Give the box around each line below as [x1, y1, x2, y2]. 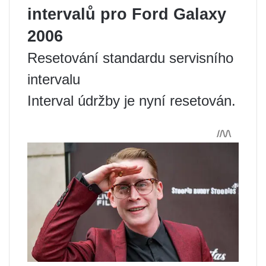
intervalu [27, 71, 80, 87]
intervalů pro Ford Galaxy [27, 5, 226, 23]
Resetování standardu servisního [27, 49, 233, 66]
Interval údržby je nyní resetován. [27, 92, 236, 109]
